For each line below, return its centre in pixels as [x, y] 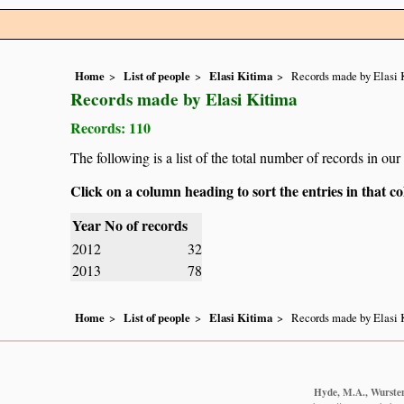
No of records [146, 225]
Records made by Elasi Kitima [184, 100]
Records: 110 [110, 128]
